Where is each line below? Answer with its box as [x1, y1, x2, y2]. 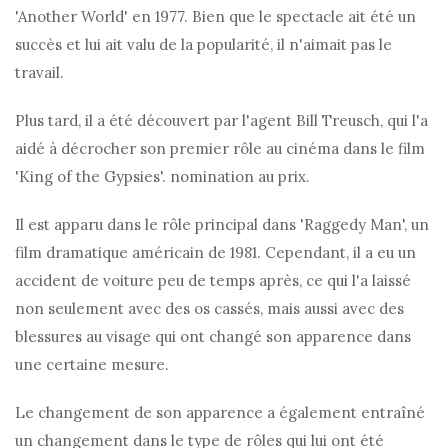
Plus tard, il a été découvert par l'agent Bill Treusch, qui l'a [15, 111, 428, 131]
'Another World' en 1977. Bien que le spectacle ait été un [15, 7, 416, 27]
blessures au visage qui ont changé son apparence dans [15, 327, 411, 347]
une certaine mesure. [15, 355, 169, 375]
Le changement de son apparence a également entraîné [15, 403, 425, 423]
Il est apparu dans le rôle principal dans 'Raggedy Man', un [15, 215, 429, 235]
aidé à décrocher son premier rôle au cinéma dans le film [15, 139, 425, 159]
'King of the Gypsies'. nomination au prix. [15, 167, 310, 187]
